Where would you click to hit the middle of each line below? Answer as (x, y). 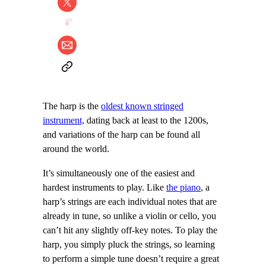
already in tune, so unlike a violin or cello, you (129, 216)
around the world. (76, 149)
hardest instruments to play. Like (104, 187)
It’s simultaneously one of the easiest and (119, 173)
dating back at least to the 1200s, (146, 121)
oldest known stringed (142, 107)
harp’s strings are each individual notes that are (130, 202)
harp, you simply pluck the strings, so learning (129, 244)
